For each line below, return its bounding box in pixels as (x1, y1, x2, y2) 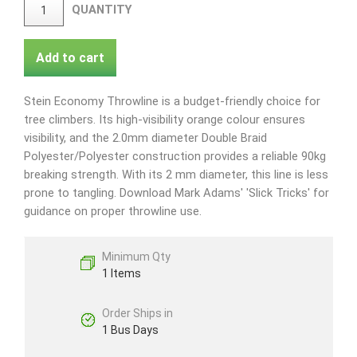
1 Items (101, 267, 141, 280)
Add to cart (36, 50, 104, 66)
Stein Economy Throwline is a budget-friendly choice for (24, 94, 320, 109)
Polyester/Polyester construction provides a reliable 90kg (24, 149, 326, 164)
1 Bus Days (101, 324, 159, 337)
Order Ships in (101, 307, 173, 320)
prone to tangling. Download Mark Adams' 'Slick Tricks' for (24, 186, 329, 201)
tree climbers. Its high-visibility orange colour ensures (24, 112, 305, 127)
